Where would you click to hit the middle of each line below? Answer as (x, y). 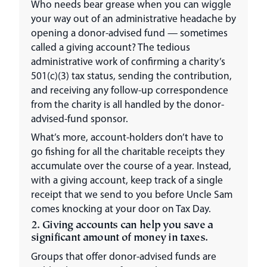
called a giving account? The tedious (111, 47)
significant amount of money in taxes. (119, 239)
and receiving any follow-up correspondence (130, 90)
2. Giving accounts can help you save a (122, 226)
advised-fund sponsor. (80, 119)
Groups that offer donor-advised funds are (124, 256)
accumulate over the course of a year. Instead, (131, 166)
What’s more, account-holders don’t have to (127, 137)
